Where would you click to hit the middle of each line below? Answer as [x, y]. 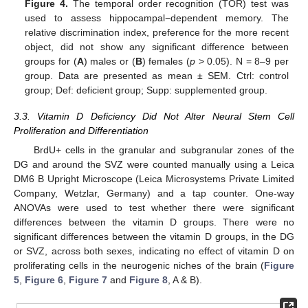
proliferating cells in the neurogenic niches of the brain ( [139, 266]
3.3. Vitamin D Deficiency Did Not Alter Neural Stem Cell [154, 117]
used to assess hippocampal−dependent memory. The [157, 18]
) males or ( [109, 61]
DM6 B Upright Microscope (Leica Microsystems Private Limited [154, 179]
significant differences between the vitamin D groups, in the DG [154, 237]
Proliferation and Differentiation [81, 131]
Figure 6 [44, 280]
